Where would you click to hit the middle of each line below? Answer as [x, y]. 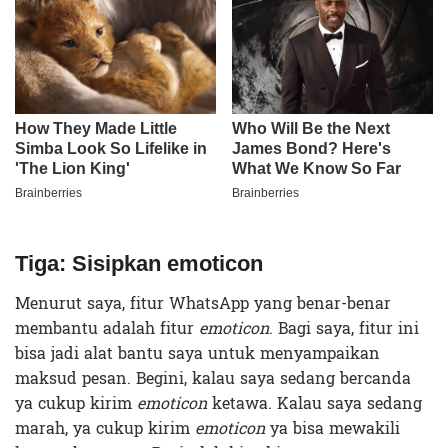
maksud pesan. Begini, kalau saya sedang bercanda [213, 378]
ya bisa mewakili [332, 428]
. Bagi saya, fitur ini [344, 328]
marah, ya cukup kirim [105, 428]
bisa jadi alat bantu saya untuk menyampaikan [197, 353]
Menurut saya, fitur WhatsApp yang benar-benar [203, 303]
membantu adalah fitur [107, 328]
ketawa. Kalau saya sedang [314, 403]
